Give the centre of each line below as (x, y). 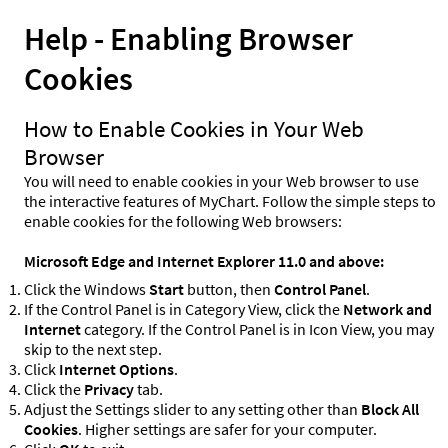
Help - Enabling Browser (188, 39)
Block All (390, 409)
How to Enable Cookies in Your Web (194, 129)
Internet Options (116, 369)
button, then (229, 289)
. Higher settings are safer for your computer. (227, 429)
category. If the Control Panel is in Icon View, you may (257, 329)
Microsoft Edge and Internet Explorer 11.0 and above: (204, 261)
